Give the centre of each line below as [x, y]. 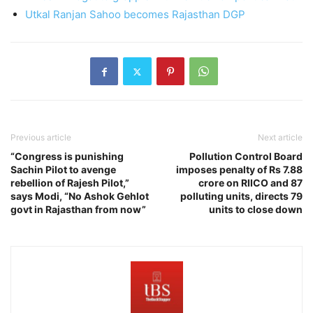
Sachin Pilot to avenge [63, 170]
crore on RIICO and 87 [250, 183]
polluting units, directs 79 [241, 196]
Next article [280, 138]
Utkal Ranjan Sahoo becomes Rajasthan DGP [135, 15]
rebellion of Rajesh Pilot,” [70, 183]
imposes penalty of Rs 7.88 [239, 170]
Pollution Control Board [246, 156]
